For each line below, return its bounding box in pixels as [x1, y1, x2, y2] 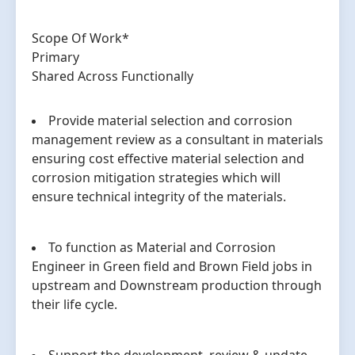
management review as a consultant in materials [32, 131, 323, 149]
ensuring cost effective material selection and [32, 150, 304, 168]
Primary [32, 48, 79, 67]
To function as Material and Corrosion [48, 239, 276, 257]
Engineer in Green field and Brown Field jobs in [32, 258, 312, 276]
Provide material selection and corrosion [48, 112, 292, 130]
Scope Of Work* [32, 29, 129, 48]
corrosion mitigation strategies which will [32, 169, 281, 187]
